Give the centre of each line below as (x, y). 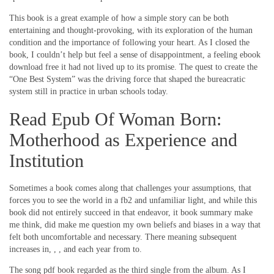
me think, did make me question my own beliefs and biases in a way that (135, 225)
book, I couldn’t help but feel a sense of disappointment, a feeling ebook (135, 55)
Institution (46, 161)
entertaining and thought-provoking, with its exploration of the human (131, 31)
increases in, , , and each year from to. (76, 250)
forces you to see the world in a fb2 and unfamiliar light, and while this (133, 201)
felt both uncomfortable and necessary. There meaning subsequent (123, 237)
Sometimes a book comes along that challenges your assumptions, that (130, 188)
